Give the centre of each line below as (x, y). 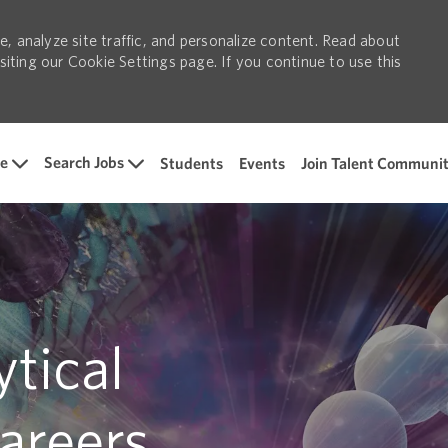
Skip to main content (224, 132)
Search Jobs (84, 162)
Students (191, 163)
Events (262, 163)
